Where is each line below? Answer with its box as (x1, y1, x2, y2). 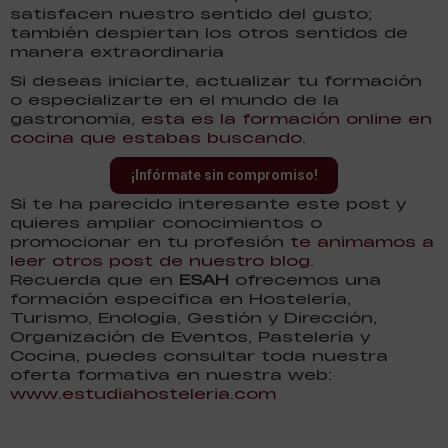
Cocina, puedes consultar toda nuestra (10, 345, 388, 365)
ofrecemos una (229, 269, 381, 289)
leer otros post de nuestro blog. (10, 250, 314, 270)
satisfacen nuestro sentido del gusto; (10, 3, 372, 23)
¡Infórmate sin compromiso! (130, 167, 318, 184)
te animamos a (290, 231, 434, 251)
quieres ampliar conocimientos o (10, 212, 322, 232)
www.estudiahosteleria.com (10, 383, 276, 403)
